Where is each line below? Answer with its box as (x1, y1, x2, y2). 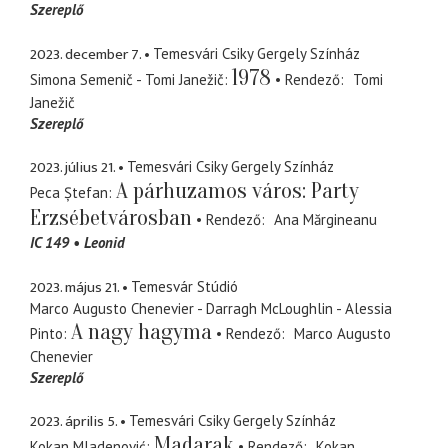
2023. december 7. (30, 41, 141, 67)
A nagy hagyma (71, 318, 212, 345)
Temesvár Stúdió (131, 276, 238, 296)
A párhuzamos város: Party (116, 178, 359, 205)
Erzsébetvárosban (30, 205, 192, 232)
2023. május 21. (30, 274, 119, 300)
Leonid (84, 233, 125, 253)
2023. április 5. (30, 409, 117, 435)
